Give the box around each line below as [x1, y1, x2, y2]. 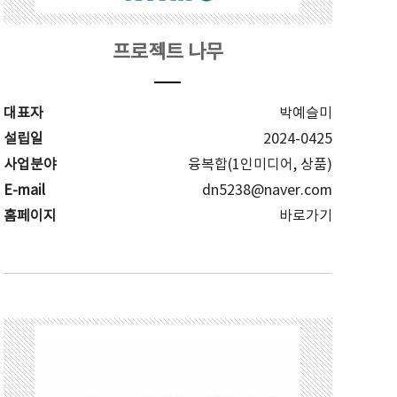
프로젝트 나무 [112, 42, 223, 64]
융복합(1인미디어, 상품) [187, 157, 332, 173]
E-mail [3, 183, 45, 198]
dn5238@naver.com [201, 183, 332, 198]
